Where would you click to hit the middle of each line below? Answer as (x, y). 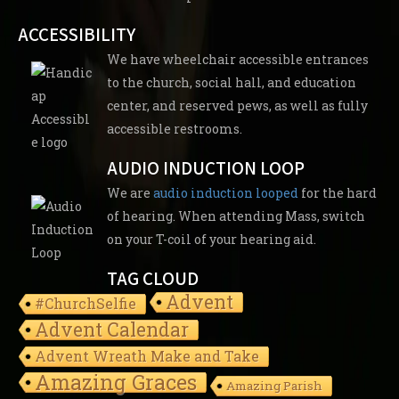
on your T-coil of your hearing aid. (212, 239)
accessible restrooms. (175, 128)
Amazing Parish (274, 385)
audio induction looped (226, 192)
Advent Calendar (112, 329)
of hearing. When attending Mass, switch (236, 216)
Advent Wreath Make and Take (147, 355)
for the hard (338, 192)
